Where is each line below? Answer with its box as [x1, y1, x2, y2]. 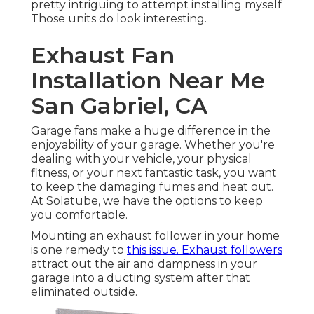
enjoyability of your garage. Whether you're [31, 138, 275, 152]
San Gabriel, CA [31, 92, 207, 120]
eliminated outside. [31, 285, 137, 299]
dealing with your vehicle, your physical [31, 152, 252, 166]
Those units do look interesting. [31, 12, 207, 26]
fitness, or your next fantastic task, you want [31, 166, 277, 180]
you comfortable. [31, 208, 128, 222]
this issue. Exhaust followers [127, 243, 282, 257]
